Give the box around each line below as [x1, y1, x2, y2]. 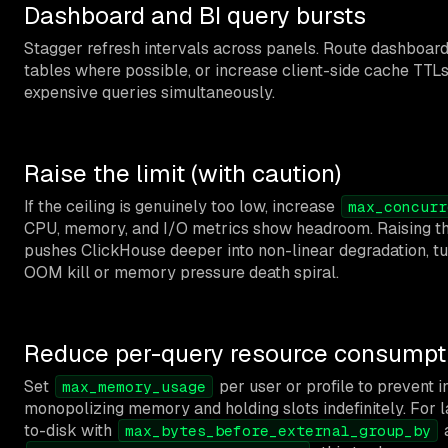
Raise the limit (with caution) [24, 157, 341, 189]
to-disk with [24, 419, 116, 441]
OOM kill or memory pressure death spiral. [24, 261, 339, 283]
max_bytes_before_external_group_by [125, 420, 431, 440]
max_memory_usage [62, 376, 206, 396]
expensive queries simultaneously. [24, 81, 275, 103]
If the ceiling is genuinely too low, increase [24, 195, 339, 217]
